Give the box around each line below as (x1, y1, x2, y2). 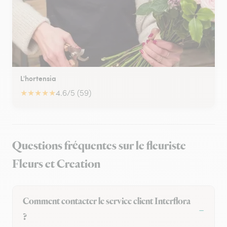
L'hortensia (20, 72, 56, 83)
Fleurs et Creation (12, 156, 100, 172)
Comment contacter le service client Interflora (23, 195, 191, 208)
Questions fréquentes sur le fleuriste (12, 137, 186, 154)
